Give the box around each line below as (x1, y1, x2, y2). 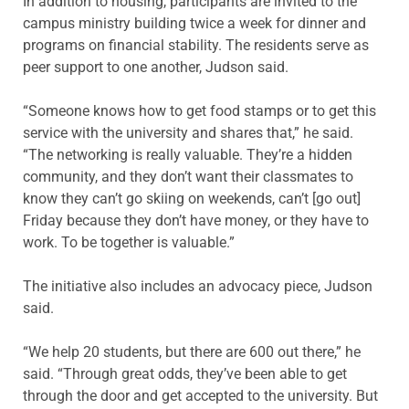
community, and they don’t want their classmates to (23, 167, 353, 185)
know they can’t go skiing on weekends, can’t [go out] (23, 189, 361, 207)
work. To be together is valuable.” (23, 233, 235, 251)
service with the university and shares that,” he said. (23, 123, 353, 142)
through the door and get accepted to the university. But (23, 386, 378, 404)
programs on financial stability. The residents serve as (23, 36, 369, 54)
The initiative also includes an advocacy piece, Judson (23, 277, 372, 295)
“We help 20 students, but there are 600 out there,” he (23, 342, 361, 361)
